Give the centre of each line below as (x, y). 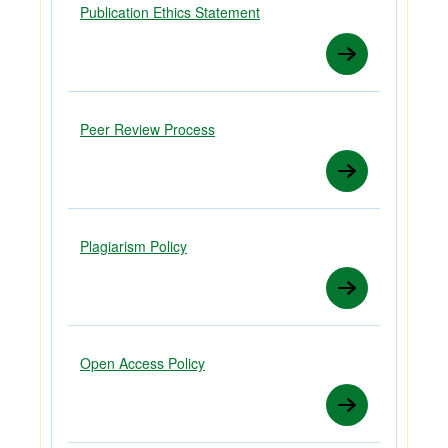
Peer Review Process (147, 128)
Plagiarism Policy (133, 245)
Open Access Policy (142, 362)
